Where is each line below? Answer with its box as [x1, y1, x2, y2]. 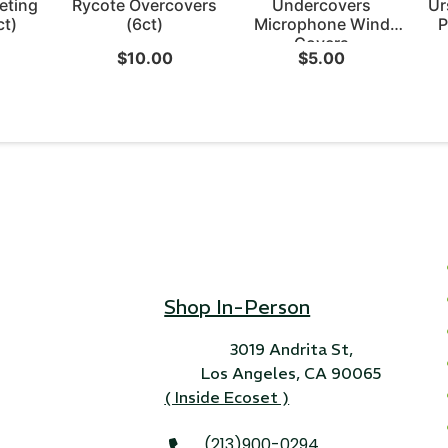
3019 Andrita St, [229, 338, 353, 359]
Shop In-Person [164, 294, 311, 320]
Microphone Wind [253, 13, 390, 34]
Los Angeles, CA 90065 [201, 362, 382, 383]
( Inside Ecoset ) [164, 386, 290, 407]
